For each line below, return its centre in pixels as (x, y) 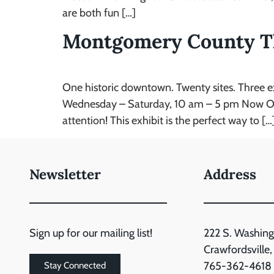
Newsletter (65, 174)
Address (230, 174)
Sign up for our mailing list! (91, 233)
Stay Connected (75, 265)
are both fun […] (99, 13)
